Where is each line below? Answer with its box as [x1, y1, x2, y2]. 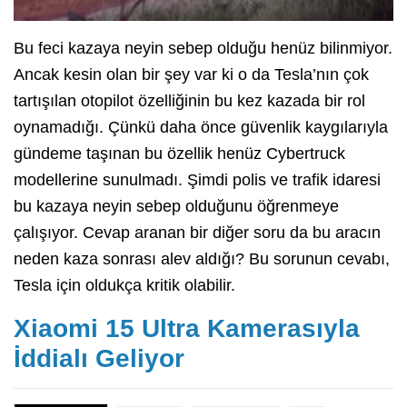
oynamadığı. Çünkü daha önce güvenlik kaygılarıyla [14, 117, 388, 136]
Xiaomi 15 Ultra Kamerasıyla [14, 313, 360, 342]
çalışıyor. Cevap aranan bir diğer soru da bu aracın [14, 223, 381, 242]
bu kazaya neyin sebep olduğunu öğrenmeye [14, 196, 339, 215]
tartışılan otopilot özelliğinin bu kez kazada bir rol [14, 91, 365, 110]
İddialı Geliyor [14, 343, 184, 372]
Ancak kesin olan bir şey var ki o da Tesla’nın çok [14, 65, 369, 84]
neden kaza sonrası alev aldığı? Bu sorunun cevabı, [14, 249, 390, 268]
